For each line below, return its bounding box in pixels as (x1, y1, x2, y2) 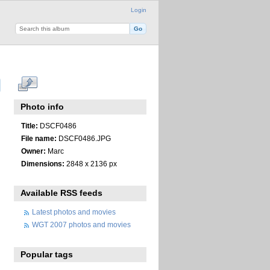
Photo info (20, 102, 64, 112)
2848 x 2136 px (64, 159, 117, 168)
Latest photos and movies (32, 208, 116, 216)
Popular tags (20, 249, 74, 259)
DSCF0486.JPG (56, 134, 111, 142)
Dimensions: (20, 159, 64, 168)
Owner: (20, 146, 46, 155)
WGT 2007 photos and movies (32, 221, 131, 229)
